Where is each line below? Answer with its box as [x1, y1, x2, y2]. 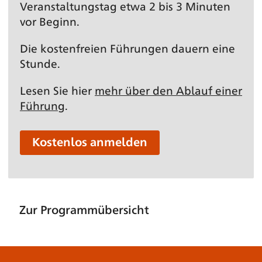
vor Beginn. [20, 13, 80, 28]
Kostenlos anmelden [32, 134, 147, 149]
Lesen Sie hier [20, 82, 95, 97]
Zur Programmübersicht [19, 201, 149, 217]
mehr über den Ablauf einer [95, 82, 242, 97]
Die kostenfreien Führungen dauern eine [20, 40, 235, 55]
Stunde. [20, 56, 60, 70]
